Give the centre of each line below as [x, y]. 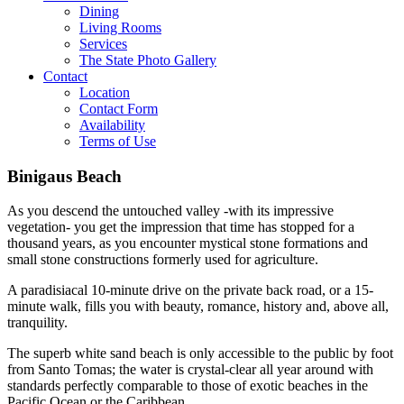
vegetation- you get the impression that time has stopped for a [181, 227]
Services [103, 44]
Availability [112, 125]
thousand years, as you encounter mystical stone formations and [188, 243]
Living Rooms [120, 28]
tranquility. [37, 323]
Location [105, 92]
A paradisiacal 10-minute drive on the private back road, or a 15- [190, 290]
